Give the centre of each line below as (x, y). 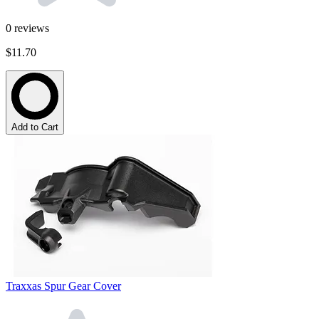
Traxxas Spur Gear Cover (63, 286)
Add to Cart (35, 127)
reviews (32, 28)
